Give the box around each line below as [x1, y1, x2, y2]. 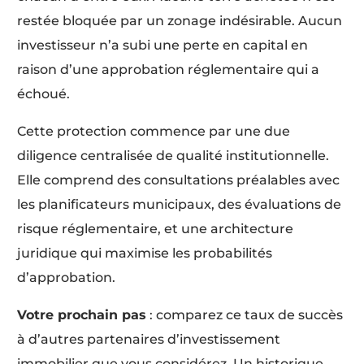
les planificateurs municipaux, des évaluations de [17, 196, 342, 212]
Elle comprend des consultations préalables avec [17, 171, 340, 188]
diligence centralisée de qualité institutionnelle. [17, 147, 330, 163]
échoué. [17, 85, 71, 102]
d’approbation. [17, 269, 116, 285]
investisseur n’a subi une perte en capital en [17, 37, 309, 53]
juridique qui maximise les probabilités [17, 245, 273, 261]
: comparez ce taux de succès [146, 306, 344, 323]
